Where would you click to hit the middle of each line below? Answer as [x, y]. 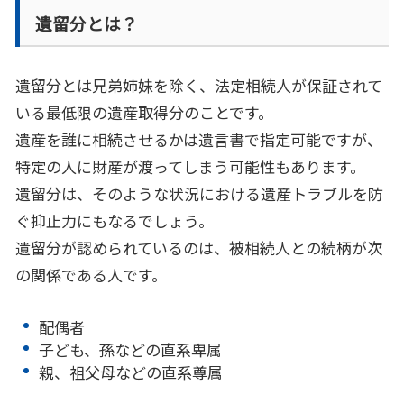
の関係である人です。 [91, 274]
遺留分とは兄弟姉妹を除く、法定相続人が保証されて [199, 85]
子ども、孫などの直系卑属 [130, 349]
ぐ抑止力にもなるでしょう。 [115, 220]
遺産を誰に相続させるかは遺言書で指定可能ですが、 [199, 139]
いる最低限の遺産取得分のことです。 [144, 112]
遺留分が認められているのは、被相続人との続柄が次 [199, 247]
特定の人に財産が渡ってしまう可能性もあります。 [190, 166]
